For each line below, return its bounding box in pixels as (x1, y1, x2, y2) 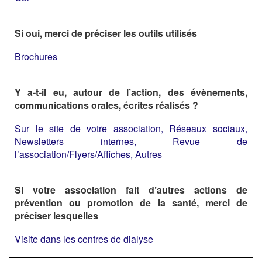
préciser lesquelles (15, 208, 98, 222)
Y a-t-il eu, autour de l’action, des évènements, (15, 85, 247, 99)
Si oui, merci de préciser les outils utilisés (15, 26, 197, 40)
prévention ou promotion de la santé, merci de (15, 195, 247, 209)
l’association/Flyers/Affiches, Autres (15, 147, 162, 161)
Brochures (15, 49, 57, 63)
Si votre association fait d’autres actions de (15, 182, 247, 196)
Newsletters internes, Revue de (15, 134, 247, 148)
